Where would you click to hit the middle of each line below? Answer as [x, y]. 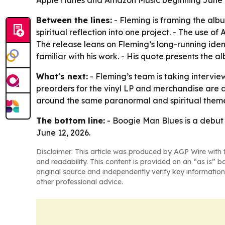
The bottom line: [71, 120]
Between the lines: [74, 20]
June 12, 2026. [63, 132]
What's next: [62, 76]
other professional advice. [80, 182]
